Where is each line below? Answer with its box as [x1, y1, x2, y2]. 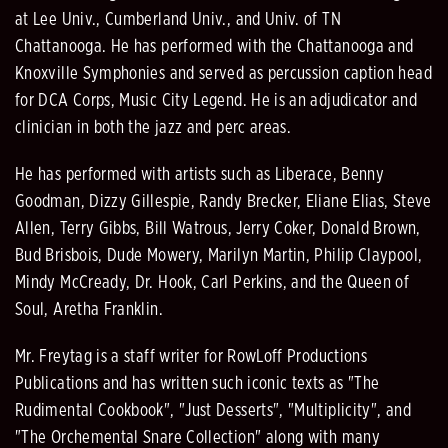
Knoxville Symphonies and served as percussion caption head [15, 65, 432, 84]
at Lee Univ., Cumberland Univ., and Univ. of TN [15, 11, 341, 30]
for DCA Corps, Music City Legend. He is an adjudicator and [15, 92, 417, 111]
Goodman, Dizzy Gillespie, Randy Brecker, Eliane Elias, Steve [15, 193, 432, 212]
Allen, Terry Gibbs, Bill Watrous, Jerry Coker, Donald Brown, [15, 220, 421, 239]
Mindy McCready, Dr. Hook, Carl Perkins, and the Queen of [15, 274, 410, 293]
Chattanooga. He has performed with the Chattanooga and [15, 38, 414, 57]
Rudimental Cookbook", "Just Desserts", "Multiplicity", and [15, 402, 411, 421]
